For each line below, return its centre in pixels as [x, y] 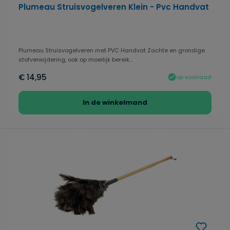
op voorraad [194, 77]
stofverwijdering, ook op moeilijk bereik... [75, 60]
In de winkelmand [115, 103]
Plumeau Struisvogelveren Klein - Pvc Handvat [114, 7]
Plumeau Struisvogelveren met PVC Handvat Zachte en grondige [112, 51]
